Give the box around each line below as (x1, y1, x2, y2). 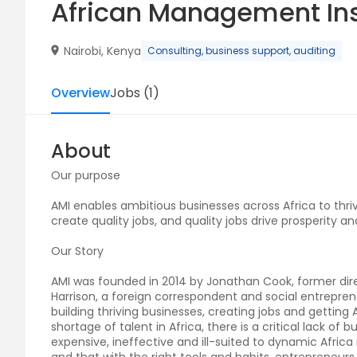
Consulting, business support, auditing (147, 44, 335, 57)
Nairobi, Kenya (64, 42, 141, 59)
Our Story (51, 243, 104, 259)
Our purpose (51, 167, 120, 183)
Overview (51, 84, 110, 102)
